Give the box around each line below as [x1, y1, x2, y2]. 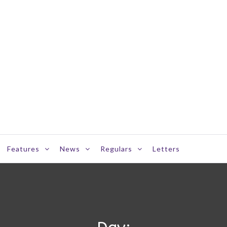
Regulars [100, 144, 132, 153]
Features [7, 144, 40, 153]
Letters [153, 144, 180, 153]
